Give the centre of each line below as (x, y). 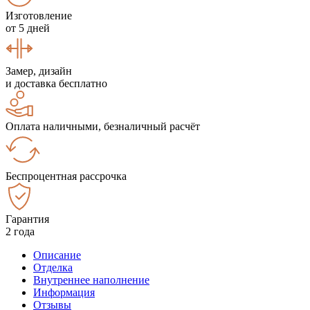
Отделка (53, 267)
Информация (64, 292)
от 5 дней (28, 28)
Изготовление (39, 15)
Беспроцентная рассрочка (66, 176)
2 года (20, 231)
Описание (57, 255)
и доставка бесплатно (56, 83)
